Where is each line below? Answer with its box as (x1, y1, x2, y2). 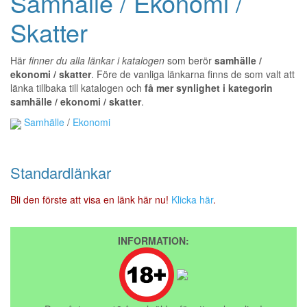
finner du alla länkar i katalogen (29, 53, 164, 68)
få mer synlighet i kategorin (145, 81, 273, 95)
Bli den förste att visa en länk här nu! (10, 192, 171, 206)
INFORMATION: (118, 233, 189, 247)
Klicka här (171, 192, 213, 206)
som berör (164, 53, 214, 68)
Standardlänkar (10, 161, 111, 183)
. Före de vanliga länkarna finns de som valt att (91, 67, 295, 82)
